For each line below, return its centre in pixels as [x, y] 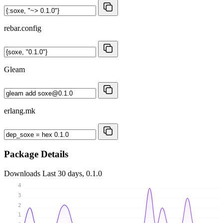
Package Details [36, 154]
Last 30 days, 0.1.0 [72, 174]
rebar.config [23, 28]
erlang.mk [20, 111]
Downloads [23, 174]
